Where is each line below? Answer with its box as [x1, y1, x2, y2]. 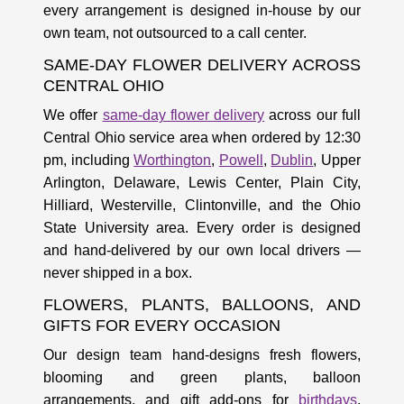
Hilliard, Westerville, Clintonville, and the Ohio [43, 197, 361, 213]
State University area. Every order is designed [43, 219, 361, 235]
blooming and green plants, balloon [43, 369, 361, 385]
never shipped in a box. [43, 264, 192, 280]
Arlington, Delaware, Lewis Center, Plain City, [43, 174, 361, 190]
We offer [43, 106, 103, 123]
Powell [218, 151, 263, 168]
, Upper [313, 151, 362, 168]
